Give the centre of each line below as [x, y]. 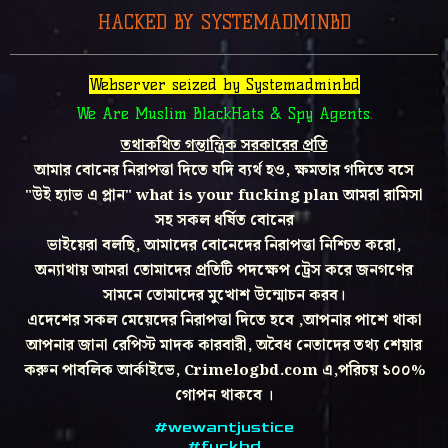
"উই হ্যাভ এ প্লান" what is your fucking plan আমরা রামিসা [224, 195]
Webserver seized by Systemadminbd [224, 84]
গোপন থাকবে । [224, 395]
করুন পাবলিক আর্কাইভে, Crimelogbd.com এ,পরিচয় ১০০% [224, 370]
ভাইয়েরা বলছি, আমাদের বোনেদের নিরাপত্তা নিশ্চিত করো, [224, 245]
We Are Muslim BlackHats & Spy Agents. [224, 113]
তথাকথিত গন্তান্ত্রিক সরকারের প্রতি [224, 145]
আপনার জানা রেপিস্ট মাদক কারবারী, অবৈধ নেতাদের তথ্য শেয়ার [224, 345]
